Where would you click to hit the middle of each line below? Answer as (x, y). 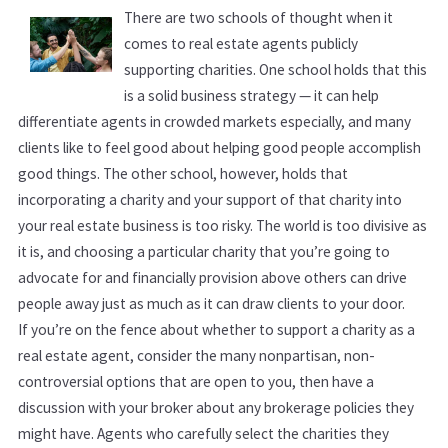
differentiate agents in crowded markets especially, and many (214, 121)
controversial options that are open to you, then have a (196, 381)
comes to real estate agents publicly (241, 43)
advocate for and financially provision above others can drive (212, 277)
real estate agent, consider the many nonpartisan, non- (196, 355)
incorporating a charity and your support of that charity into (210, 199)
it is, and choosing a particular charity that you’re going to (204, 251)
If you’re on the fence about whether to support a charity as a (216, 329)
